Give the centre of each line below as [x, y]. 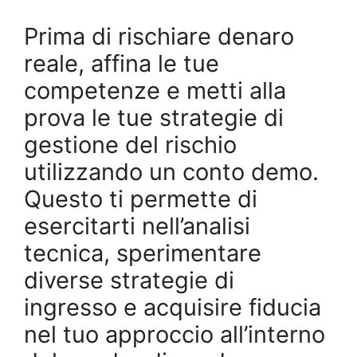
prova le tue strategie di [154, 117]
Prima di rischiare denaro [159, 36]
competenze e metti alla [155, 90]
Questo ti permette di [141, 198]
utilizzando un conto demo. [171, 171]
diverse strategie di [129, 280]
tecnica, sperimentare [143, 253]
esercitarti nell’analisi [137, 226]
